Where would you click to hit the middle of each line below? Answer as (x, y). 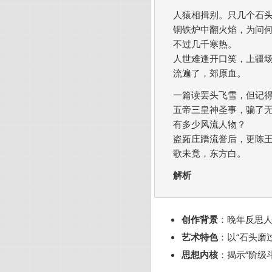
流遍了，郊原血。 (209, 73)
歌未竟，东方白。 (215, 154)
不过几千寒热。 (205, 44)
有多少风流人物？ (209, 124)
